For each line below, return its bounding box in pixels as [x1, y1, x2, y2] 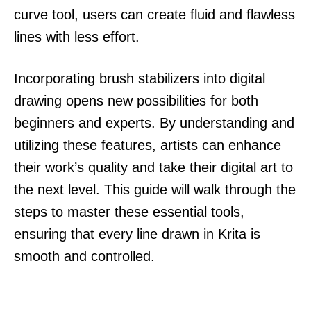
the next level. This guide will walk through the [14, 181, 296, 197]
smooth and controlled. [14, 248, 155, 264]
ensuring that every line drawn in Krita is [14, 226, 260, 242]
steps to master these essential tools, [14, 203, 244, 219]
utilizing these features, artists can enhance [14, 137, 281, 153]
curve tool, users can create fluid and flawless [14, 6, 295, 22]
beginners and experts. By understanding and [14, 115, 294, 131]
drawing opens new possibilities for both [14, 92, 258, 108]
